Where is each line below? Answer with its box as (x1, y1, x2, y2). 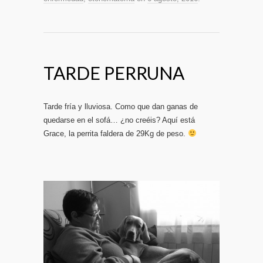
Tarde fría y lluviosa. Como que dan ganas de (43, 102, 198, 111)
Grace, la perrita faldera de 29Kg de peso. (43, 129, 188, 138)
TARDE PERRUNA (43, 62, 184, 83)
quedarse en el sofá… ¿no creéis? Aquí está (43, 115, 195, 124)
